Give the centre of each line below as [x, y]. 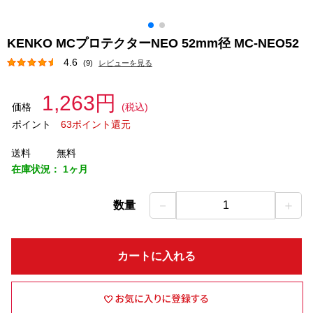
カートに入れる [156, 256]
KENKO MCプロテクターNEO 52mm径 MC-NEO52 [155, 43]
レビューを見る [125, 63]
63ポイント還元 [95, 124]
